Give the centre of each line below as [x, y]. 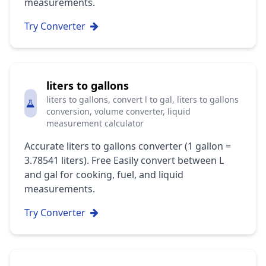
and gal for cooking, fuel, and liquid [104, 175]
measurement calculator [95, 123]
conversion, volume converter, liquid [119, 111]
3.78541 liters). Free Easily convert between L [124, 160]
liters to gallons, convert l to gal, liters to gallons [143, 99]
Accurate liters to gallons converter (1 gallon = [128, 146]
